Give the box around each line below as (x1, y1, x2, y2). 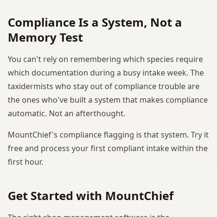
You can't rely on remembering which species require (8, 53, 203, 64)
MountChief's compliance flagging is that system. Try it (8, 129, 209, 140)
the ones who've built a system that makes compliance (8, 94, 208, 105)
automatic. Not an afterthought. (8, 108, 125, 119)
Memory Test (8, 29, 83, 45)
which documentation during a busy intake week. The (8, 67, 204, 78)
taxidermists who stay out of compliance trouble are (8, 80, 200, 92)
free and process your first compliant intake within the (8, 142, 208, 154)
